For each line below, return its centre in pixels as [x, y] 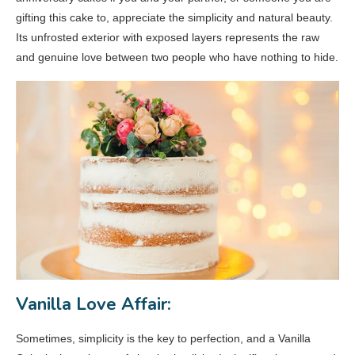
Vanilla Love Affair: [94, 305]
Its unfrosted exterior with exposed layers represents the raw [168, 38]
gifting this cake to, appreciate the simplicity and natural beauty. [174, 18]
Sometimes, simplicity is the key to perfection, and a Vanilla [163, 339]
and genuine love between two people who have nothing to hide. [177, 57]
